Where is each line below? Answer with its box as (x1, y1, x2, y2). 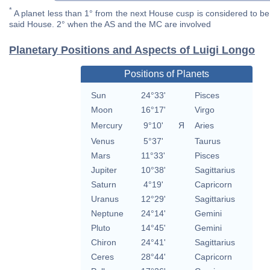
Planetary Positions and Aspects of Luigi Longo (9, 44, 255, 57)
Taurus (194, 136, 221, 146)
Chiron (90, 237, 116, 248)
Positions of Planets (124, 69, 209, 80)
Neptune (90, 209, 124, 219)
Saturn (90, 180, 116, 190)
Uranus (90, 194, 119, 204)
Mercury (90, 121, 122, 131)
